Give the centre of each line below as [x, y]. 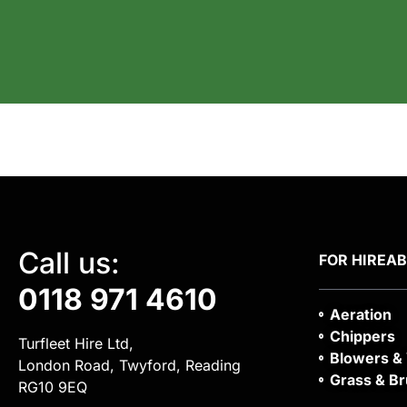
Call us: [69, 263]
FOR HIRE [352, 260]
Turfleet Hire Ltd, [76, 344]
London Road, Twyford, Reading [129, 366]
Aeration [360, 315]
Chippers [362, 337]
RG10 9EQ [53, 387]
